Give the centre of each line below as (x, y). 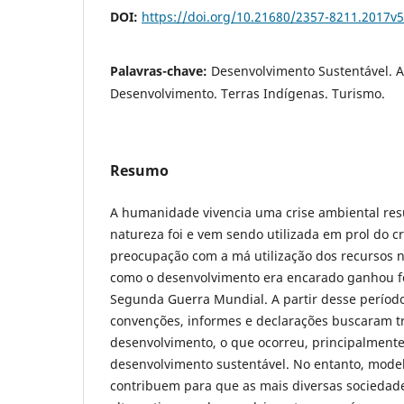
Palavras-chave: (161, 70)
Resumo (139, 170)
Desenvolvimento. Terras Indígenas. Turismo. (248, 93)
